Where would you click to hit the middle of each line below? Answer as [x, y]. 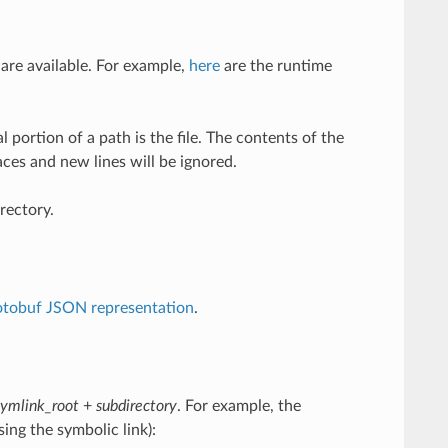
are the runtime [275, 65]
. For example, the [238, 405]
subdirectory [136, 405]
